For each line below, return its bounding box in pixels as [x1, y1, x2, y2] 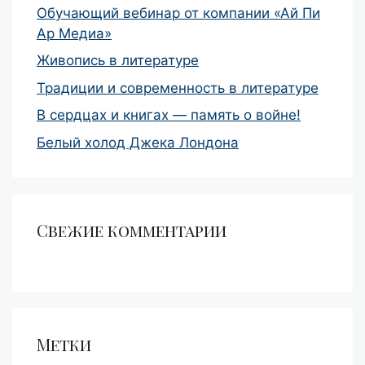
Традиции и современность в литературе [37, 79, 319, 96]
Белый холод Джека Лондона [37, 134, 239, 151]
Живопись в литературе [37, 52, 199, 69]
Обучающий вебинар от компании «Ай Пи [37, 4, 320, 21]
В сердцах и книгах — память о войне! [37, 107, 301, 124]
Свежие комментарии [37, 218, 226, 241]
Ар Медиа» [37, 24, 112, 42]
